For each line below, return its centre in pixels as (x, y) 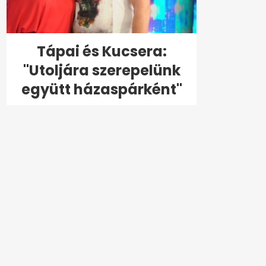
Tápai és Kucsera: (102, 51)
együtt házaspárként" (102, 89)
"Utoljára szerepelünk (102, 70)
